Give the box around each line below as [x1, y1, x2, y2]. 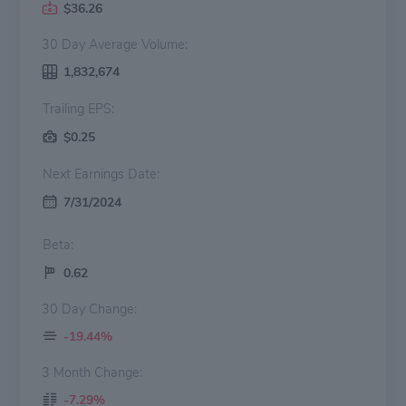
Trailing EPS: [88, 99, 114, 118]
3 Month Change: [42, 362, 142, 382]
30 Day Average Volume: [42, 34, 188, 53]
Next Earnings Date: [74, 164, 159, 183]
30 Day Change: [42, 299, 137, 318]
